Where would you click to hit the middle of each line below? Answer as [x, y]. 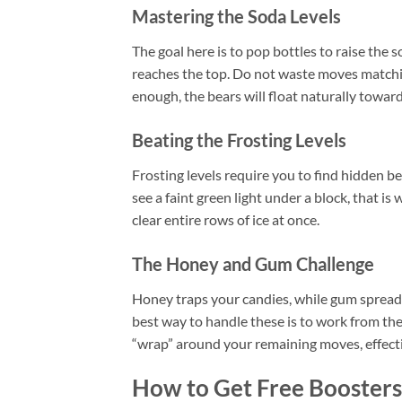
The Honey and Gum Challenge [253, 264]
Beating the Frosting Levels [239, 140]
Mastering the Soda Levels [236, 17]
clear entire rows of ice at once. [226, 220]
